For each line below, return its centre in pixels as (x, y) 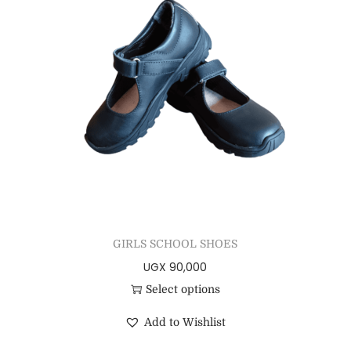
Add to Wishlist (185, 322)
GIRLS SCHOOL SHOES (175, 244)
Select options (183, 289)
